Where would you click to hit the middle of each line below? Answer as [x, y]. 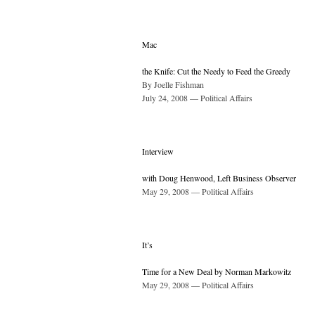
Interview [158, 152]
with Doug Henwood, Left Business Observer [219, 178]
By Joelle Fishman [173, 85]
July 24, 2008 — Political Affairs [197, 98]
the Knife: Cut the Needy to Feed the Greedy [216, 71]
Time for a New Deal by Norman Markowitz [217, 272]
